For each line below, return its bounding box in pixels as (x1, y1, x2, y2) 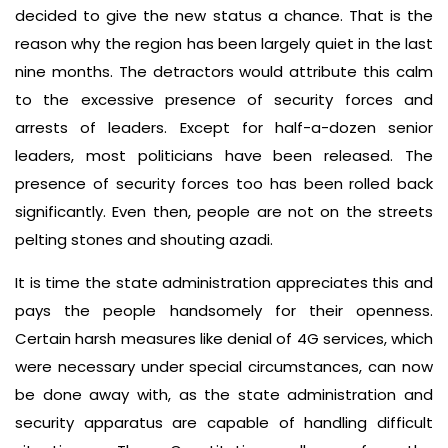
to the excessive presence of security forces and (15, 89, 433, 111)
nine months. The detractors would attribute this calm (15, 61, 433, 83)
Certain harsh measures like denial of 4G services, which (15, 328, 433, 350)
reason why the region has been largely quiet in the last (15, 33, 433, 55)
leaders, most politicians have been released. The (15, 145, 433, 167)
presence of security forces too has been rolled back (15, 173, 433, 195)
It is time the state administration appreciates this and (15, 272, 433, 294)
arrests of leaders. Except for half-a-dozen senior (15, 117, 433, 139)
